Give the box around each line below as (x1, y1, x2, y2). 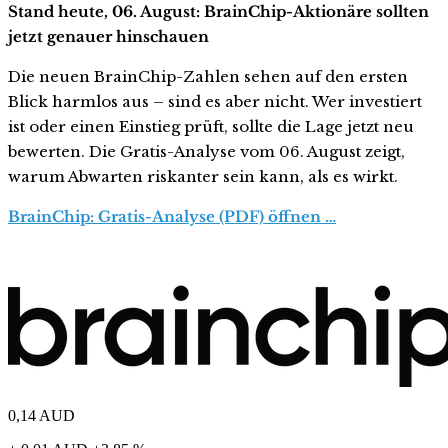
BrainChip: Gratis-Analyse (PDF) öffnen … (8, 207, 336, 227)
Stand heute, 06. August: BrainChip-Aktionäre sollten (8, 2, 429, 22)
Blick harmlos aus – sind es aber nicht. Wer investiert (8, 92, 422, 112)
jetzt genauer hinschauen (8, 27, 209, 47)
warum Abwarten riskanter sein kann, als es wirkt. (8, 167, 398, 187)
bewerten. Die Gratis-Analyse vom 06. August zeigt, (8, 142, 405, 162)
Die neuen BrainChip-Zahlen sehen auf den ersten (8, 67, 408, 87)
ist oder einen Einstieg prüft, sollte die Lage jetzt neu (8, 117, 414, 137)
